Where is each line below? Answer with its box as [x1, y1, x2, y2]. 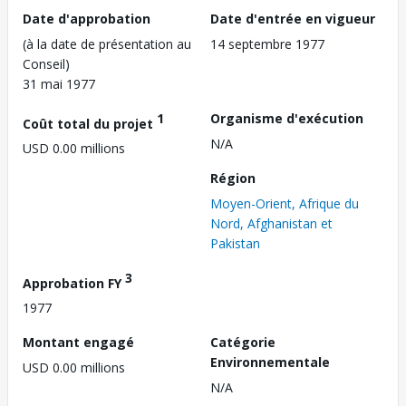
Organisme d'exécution [210, 109, 363, 127]
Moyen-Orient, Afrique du [210, 194, 359, 212]
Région [210, 169, 256, 187]
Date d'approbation [23, 9, 150, 27]
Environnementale [210, 353, 330, 372]
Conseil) [23, 54, 70, 72]
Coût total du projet [23, 114, 157, 132]
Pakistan [210, 234, 260, 252]
